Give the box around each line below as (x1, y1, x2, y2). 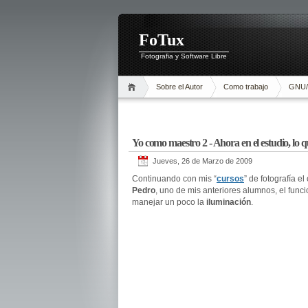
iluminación (206, 197, 251, 207)
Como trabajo (223, 82, 268, 91)
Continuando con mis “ (132, 174, 217, 184)
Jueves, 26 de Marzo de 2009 (153, 157, 252, 165)
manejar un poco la (132, 197, 206, 207)
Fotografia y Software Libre (141, 52, 227, 60)
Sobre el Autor (156, 82, 203, 91)
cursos (217, 174, 244, 184)
